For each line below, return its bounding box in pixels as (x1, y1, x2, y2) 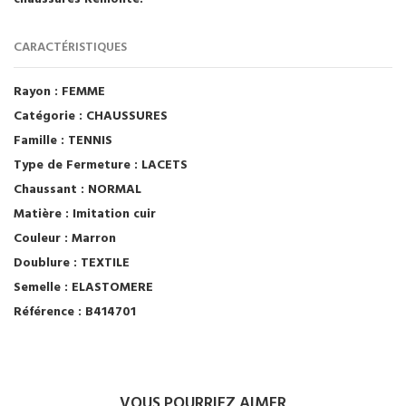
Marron (68, 227, 116, 249)
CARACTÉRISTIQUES (14, 36, 127, 58)
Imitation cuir (69, 203, 156, 225)
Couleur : (14, 227, 68, 249)
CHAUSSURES (82, 105, 168, 127)
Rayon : (14, 81, 58, 102)
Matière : (14, 203, 69, 225)
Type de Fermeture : (14, 154, 138, 176)
